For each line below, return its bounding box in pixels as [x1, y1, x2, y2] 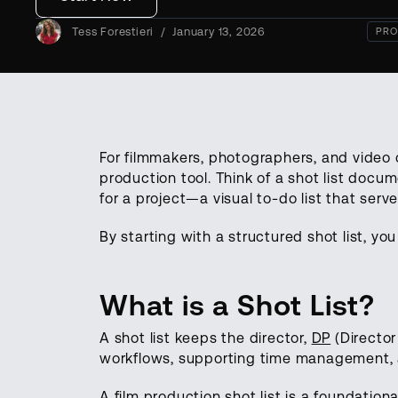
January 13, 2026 [172, 24, 266, 38]
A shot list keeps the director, [99, 329, 312, 346]
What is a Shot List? [99, 288, 375, 322]
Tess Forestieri [72, 24, 155, 38]
